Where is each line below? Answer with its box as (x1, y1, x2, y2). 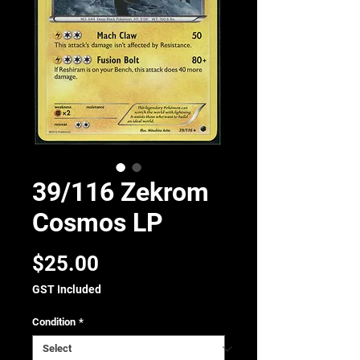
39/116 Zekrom (32, 177, 209, 207)
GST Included (32, 283, 101, 296)
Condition (32, 316, 76, 328)
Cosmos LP (32, 207, 163, 238)
